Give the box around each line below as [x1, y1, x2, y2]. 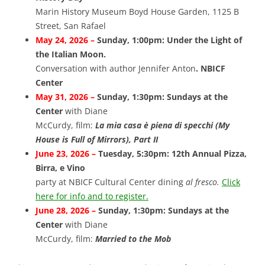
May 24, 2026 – [35, 34, 97, 46]
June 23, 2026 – [35, 148, 98, 160]
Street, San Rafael [35, 20, 106, 32]
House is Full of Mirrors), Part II [35, 134, 158, 146]
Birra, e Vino [35, 162, 85, 174]
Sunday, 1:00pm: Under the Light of [97, 34, 242, 46]
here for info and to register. [35, 190, 148, 202]
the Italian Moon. [35, 49, 106, 60]
